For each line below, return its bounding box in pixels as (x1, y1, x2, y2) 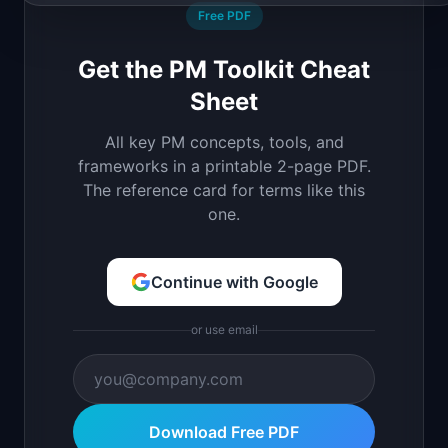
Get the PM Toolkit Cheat (78, 55, 370, 84)
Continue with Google (150, 272, 318, 292)
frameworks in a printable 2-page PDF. (77, 156, 371, 176)
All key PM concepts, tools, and (104, 132, 344, 152)
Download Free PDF (149, 422, 299, 442)
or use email (190, 322, 258, 337)
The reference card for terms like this (83, 180, 365, 200)
